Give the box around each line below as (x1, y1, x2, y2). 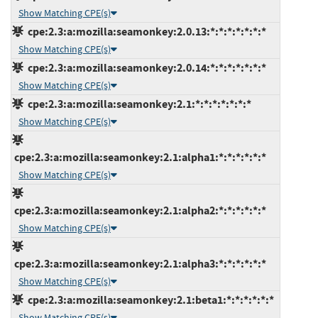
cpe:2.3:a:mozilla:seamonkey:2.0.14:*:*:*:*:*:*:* (23, 60, 266, 75)
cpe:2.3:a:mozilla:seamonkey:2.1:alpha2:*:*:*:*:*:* (12, 202, 266, 218)
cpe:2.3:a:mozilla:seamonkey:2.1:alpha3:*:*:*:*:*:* (12, 256, 266, 271)
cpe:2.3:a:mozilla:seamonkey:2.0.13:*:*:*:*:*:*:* (23, 23, 266, 39)
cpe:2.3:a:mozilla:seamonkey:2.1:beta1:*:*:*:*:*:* (23, 292, 274, 307)
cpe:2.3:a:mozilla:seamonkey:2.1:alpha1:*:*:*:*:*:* (12, 149, 266, 165)
